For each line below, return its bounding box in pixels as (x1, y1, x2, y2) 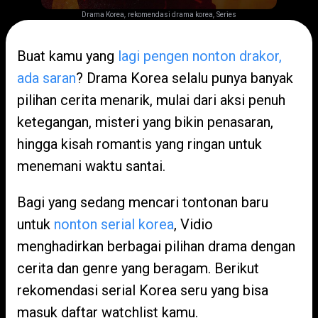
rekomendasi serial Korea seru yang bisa (17, 282, 268, 299)
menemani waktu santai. (17, 158, 165, 175)
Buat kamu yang (17, 48, 118, 65)
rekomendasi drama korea (128, 11, 213, 18)
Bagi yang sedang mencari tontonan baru (17, 194, 268, 211)
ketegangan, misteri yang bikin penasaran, (17, 114, 273, 131)
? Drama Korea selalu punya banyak (76, 70, 293, 87)
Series (216, 11, 236, 18)
